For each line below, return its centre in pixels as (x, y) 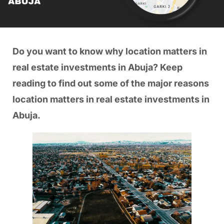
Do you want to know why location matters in (109, 51)
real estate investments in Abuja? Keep (97, 67)
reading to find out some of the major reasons (110, 83)
